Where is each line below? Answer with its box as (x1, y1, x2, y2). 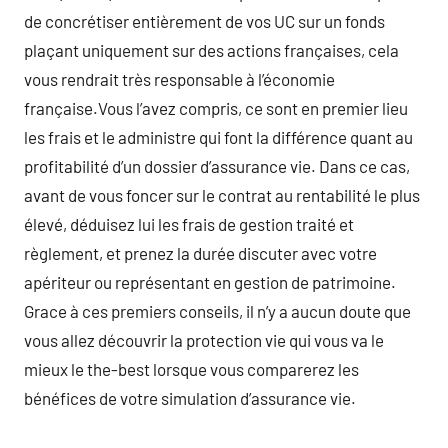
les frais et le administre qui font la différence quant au (24, 126, 413, 147)
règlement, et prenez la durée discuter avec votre (24, 242, 377, 263)
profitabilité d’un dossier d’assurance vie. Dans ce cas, (24, 155, 410, 176)
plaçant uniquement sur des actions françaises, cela (24, 39, 399, 60)
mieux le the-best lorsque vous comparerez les (24, 358, 359, 379)
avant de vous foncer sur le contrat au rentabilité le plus (24, 184, 420, 205)
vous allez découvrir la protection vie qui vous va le (24, 329, 384, 350)
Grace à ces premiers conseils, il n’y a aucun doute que (24, 300, 411, 321)
